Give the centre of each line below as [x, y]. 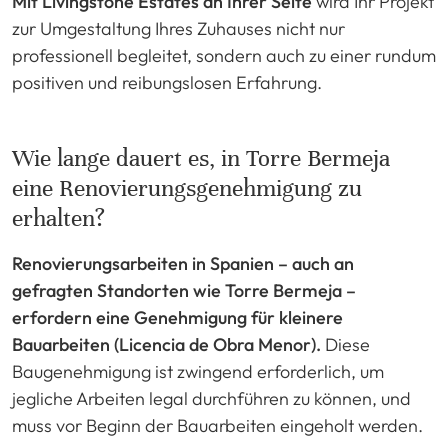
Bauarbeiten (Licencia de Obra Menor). [166, 344]
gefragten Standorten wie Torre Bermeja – [184, 290]
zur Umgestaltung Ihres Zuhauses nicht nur [178, 28]
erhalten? [58, 218]
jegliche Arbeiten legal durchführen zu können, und [211, 398]
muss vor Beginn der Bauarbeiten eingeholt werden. [217, 425]
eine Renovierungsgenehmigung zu [187, 188]
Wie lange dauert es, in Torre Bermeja [201, 158]
